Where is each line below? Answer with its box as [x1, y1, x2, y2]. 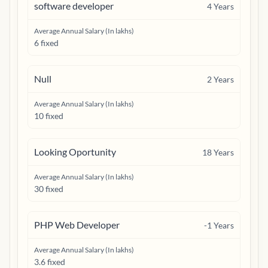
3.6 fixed [34, 257, 65, 267]
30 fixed [34, 184, 63, 194]
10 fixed [34, 111, 63, 121]
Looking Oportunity [34, 146, 116, 157]
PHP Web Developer [34, 219, 120, 230]
